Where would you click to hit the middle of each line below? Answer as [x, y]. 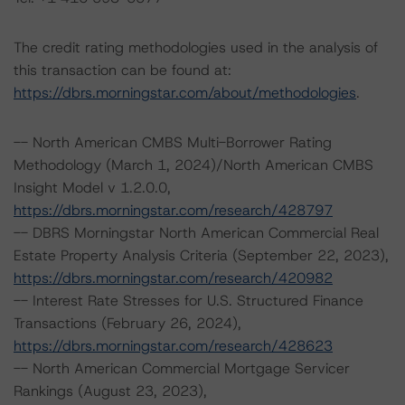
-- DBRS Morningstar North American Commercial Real [196, 233]
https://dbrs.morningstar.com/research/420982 [173, 278]
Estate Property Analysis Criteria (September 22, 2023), [201, 255]
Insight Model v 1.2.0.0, [92, 188]
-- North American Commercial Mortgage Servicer [182, 368]
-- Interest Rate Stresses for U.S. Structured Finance [188, 301]
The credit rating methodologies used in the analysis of [196, 47]
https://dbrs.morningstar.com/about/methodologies [185, 93]
